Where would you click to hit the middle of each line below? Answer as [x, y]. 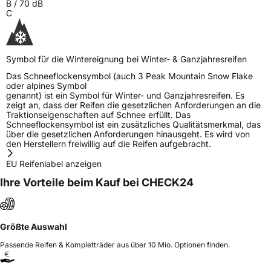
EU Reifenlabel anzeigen [54, 164]
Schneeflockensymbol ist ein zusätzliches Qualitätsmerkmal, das [133, 125]
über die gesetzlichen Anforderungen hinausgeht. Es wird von [128, 134]
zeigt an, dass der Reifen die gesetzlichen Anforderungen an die [133, 105]
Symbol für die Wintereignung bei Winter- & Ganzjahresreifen [126, 59]
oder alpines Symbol [46, 86]
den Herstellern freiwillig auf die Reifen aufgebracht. [109, 144]
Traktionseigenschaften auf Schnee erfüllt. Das [98, 115]
